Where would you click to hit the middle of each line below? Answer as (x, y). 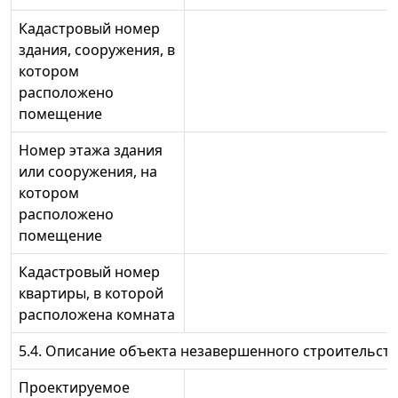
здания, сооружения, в (97, 50)
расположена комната (97, 315)
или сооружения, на (88, 172)
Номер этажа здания (91, 151)
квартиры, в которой (91, 294)
